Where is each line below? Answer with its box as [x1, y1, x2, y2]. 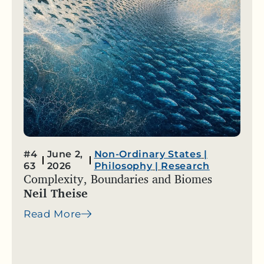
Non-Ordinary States [94, 148, 202, 160]
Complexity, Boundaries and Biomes [24, 169, 212, 189]
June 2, [47, 148, 83, 160]
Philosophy [94, 160, 153, 171]
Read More [24, 208, 82, 220]
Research [161, 160, 210, 171]
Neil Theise [24, 183, 88, 203]
